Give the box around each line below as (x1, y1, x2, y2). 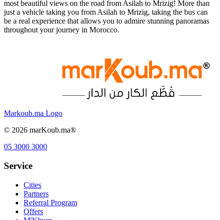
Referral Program (24, 198, 77, 207)
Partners (24, 189, 49, 198)
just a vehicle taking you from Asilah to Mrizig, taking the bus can (4, 8, 208, 17)
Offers (24, 207, 43, 216)
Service (4, 160, 32, 171)
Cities (24, 180, 41, 189)
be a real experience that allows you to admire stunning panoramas (4, 17, 209, 26)
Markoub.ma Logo (4, 109, 62, 118)
